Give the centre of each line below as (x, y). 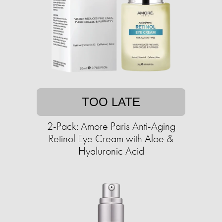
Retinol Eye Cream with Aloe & (111, 139)
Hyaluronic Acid (111, 151)
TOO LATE (111, 102)
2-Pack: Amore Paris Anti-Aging (111, 126)
